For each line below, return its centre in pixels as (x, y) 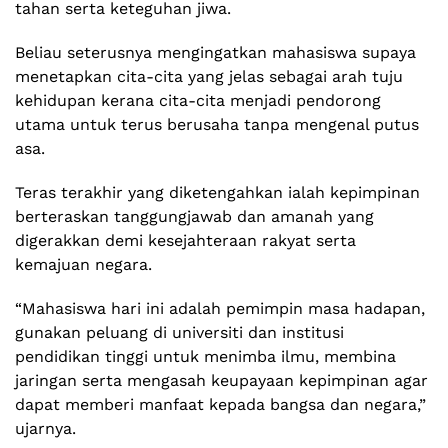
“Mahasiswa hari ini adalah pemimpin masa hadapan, (220, 309)
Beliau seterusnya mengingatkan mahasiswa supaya (215, 53)
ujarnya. (45, 429)
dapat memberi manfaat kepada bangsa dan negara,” (220, 405)
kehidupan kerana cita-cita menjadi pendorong (198, 101)
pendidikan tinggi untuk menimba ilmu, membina (205, 357)
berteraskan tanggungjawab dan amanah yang (194, 217)
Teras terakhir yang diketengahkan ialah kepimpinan (217, 193)
